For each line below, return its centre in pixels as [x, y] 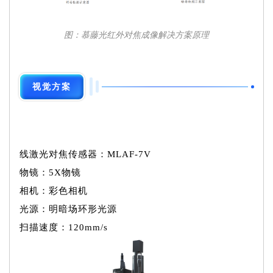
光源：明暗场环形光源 [68, 209]
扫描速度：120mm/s [64, 227]
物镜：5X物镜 [50, 172]
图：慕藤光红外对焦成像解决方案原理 [136, 35]
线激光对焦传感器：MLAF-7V [85, 154]
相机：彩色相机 [54, 190]
